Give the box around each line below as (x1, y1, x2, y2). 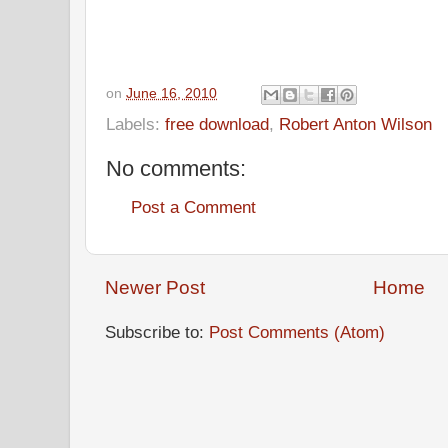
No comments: (106, 155, 246, 181)
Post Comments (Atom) (209, 322, 385, 343)
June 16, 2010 (126, 85, 217, 101)
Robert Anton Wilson (279, 113, 432, 134)
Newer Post (105, 277, 205, 299)
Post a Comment (131, 197, 256, 217)
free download (165, 113, 269, 134)
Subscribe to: (105, 322, 209, 343)
